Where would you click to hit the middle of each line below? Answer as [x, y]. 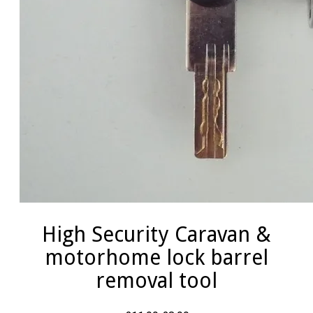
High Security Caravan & [156, 234]
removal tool [156, 280]
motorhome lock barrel [156, 257]
